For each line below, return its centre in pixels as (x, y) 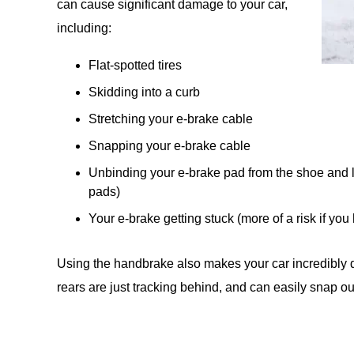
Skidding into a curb (144, 92)
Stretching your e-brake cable (171, 119)
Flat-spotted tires (135, 66)
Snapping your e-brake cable (169, 146)
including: (84, 28)
